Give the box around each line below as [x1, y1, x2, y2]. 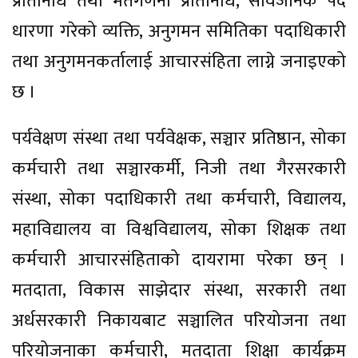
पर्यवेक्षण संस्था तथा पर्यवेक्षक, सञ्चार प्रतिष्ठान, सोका [12, 123, 346, 153]
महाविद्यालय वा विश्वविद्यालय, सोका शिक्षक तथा [12, 214, 346, 245]
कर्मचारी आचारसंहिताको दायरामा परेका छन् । [12, 245, 346, 275]
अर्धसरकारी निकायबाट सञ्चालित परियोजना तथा [12, 305, 346, 336]
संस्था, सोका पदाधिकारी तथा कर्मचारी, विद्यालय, [12, 184, 346, 214]
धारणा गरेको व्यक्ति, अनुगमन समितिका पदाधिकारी [12, 16, 346, 46]
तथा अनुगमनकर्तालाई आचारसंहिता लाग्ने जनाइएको [12, 46, 346, 77]
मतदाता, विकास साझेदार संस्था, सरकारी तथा [12, 275, 346, 305]
